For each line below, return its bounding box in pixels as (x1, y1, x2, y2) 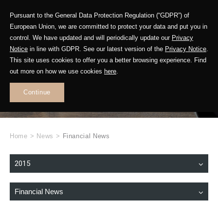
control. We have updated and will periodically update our (10, 34, 172, 41)
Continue (23, 89, 51, 96)
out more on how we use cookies (10, 68, 104, 75)
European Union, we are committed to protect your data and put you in (10, 23, 207, 30)
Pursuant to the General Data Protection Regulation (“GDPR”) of (10, 12, 189, 19)
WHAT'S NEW (66, 56, 152, 70)
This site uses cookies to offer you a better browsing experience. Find (10, 56, 206, 64)
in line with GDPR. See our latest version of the (28, 45, 165, 53)
